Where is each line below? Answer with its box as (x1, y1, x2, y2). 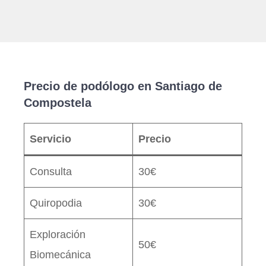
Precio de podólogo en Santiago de (24, 79, 222, 93)
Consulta (30, 165, 72, 178)
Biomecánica (30, 248, 91, 261)
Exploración (30, 228, 85, 240)
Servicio (30, 132, 71, 145)
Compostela (24, 96, 91, 109)
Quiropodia (30, 197, 82, 209)
